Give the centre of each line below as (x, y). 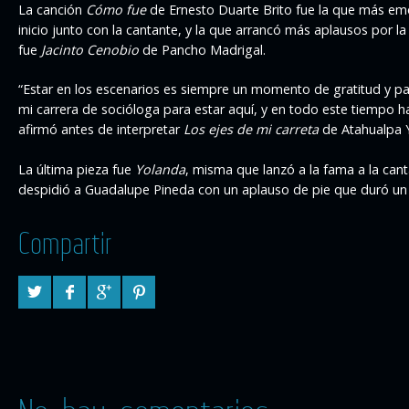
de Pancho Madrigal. (202, 49)
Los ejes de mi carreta (251, 130)
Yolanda (160, 169)
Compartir (65, 244)
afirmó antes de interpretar (101, 130)
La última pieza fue (77, 169)
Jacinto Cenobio (90, 49)
